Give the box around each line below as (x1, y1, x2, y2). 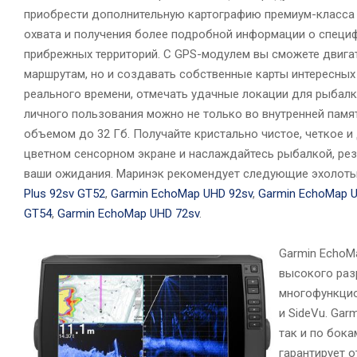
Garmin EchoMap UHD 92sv (111, 186, 253, 201)
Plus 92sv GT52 (24, 186, 105, 201)
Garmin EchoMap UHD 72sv (57, 206, 199, 221)
